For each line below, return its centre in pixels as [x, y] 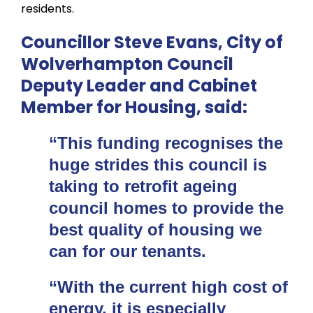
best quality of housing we [155, 229]
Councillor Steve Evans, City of [152, 42]
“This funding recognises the [166, 143]
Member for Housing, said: [134, 107]
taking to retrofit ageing [143, 186]
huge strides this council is [158, 164]
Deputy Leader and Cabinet [139, 85]
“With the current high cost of [168, 286]
